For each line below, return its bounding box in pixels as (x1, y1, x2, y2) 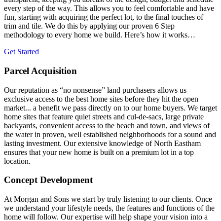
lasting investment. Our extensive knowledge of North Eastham (4, 139, 201, 147)
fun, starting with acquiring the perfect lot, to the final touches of (4, 13, 203, 22)
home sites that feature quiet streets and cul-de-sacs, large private (4, 112, 204, 121)
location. (4, 156, 31, 165)
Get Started (4, 47, 39, 56)
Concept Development (4, 175, 93, 185)
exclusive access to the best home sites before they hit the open (4, 94, 198, 103)
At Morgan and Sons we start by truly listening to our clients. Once (4, 195, 212, 204)
